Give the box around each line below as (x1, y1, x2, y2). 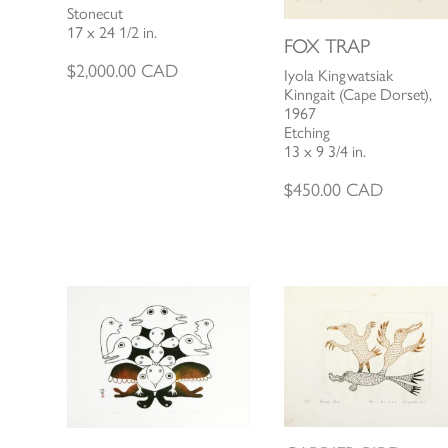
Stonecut (67, 3, 124, 23)
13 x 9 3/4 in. (283, 142, 366, 162)
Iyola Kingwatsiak (283, 66, 393, 86)
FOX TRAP (283, 34, 369, 59)
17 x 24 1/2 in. (67, 22, 158, 42)
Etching (283, 123, 330, 143)
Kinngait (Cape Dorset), (283, 85, 432, 105)
